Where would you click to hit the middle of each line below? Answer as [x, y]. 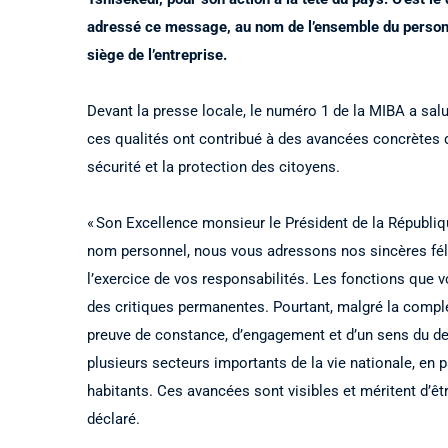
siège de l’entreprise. [157, 54]
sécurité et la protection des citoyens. [213, 166]
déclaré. [113, 418]
